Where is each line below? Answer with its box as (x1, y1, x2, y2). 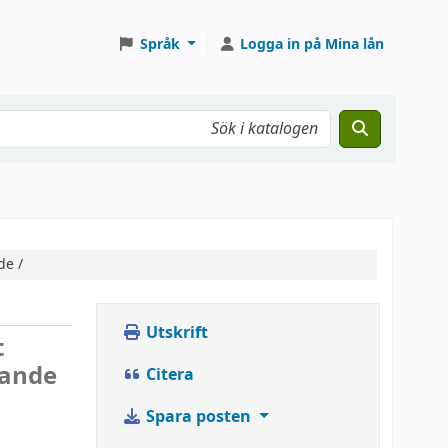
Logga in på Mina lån (240, 33, 384, 55)
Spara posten (142, 405, 255, 429)
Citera (142, 363, 194, 387)
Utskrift (142, 321, 208, 345)
